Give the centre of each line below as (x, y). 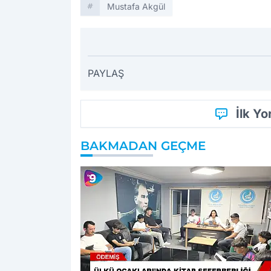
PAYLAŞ (106, 73)
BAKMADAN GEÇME (143, 146)
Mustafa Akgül (136, 7)
